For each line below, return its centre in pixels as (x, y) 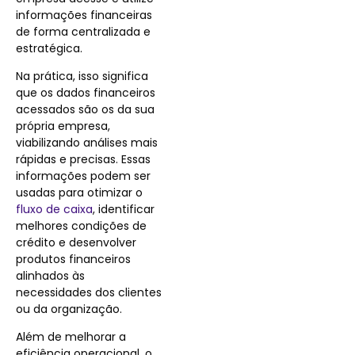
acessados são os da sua (85, 110)
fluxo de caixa (54, 210)
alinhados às (50, 276)
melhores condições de (81, 226)
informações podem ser (83, 176)
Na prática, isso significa (82, 76)
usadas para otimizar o (79, 193)
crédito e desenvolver (76, 243)
